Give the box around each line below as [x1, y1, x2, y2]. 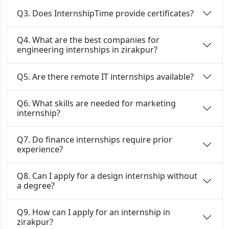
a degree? [17, 180, 55, 191]
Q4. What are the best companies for [17, 34, 159, 45]
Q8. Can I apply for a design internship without [17, 170, 197, 181]
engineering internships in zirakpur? [17, 44, 157, 55]
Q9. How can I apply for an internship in [17, 207, 170, 218]
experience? [17, 144, 63, 155]
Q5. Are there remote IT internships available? [17, 71, 194, 82]
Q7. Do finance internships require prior [17, 134, 172, 145]
